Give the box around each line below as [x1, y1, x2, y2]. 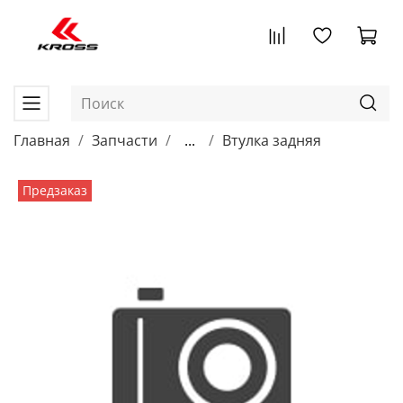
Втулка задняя [222, 130, 321, 151]
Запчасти [92, 130, 157, 151]
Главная [13, 130, 70, 151]
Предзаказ [22, 182, 88, 200]
